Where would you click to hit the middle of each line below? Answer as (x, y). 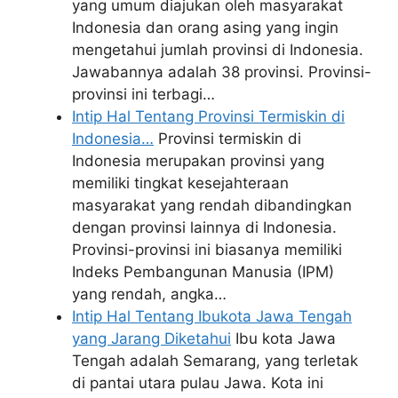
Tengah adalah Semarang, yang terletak (215, 361)
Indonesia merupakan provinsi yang (198, 161)
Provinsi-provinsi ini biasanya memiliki (207, 250)
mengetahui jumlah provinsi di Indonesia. (218, 50)
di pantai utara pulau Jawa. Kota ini (198, 383)
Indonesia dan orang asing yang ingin (205, 28)
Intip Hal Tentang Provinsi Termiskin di (208, 116)
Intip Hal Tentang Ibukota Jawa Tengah (212, 316)
